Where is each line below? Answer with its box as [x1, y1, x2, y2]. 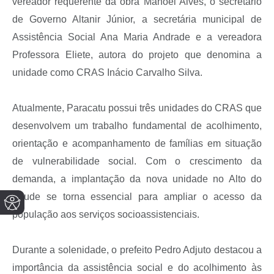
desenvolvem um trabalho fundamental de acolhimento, [12, 120, 262, 131]
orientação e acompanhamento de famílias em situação [12, 138, 262, 149]
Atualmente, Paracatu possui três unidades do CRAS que [12, 103, 262, 114]
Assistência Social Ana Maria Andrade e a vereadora [12, 32, 262, 43]
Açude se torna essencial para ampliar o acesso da [12, 191, 262, 202]
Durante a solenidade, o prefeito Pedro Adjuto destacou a [12, 245, 262, 256]
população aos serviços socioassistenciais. [12, 209, 199, 220]
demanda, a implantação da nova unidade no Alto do [12, 174, 262, 185]
